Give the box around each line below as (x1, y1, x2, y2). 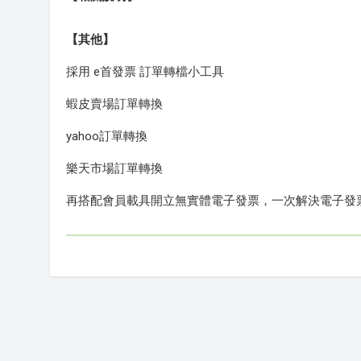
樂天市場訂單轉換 (66, 161, 163, 176)
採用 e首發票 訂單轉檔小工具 (66, 64, 224, 79)
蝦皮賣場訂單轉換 (66, 97, 163, 111)
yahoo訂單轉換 (66, 129, 147, 143)
